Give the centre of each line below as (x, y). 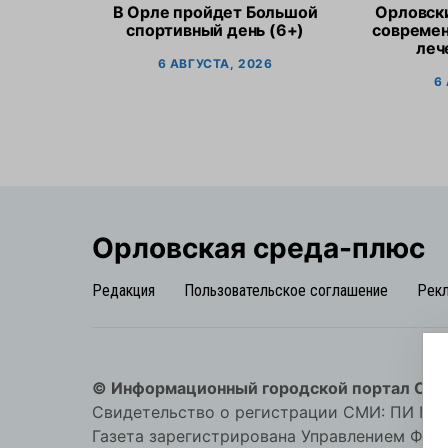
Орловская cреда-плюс (258, 248)
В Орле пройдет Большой (215, 12)
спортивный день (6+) (215, 30)
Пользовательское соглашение (286, 290)
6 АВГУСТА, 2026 (215, 63)
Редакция (123, 290)
